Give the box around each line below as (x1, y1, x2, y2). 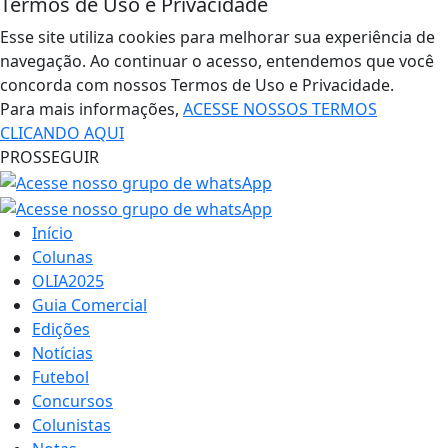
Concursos (32, 389, 113, 412)
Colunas (32, 245, 93, 268)
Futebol (32, 365, 89, 388)
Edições (32, 317, 90, 340)
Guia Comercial (32, 293, 147, 316)
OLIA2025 (32, 269, 104, 292)
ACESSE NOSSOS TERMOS (183, 98, 377, 121)
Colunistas (32, 413, 111, 436)
